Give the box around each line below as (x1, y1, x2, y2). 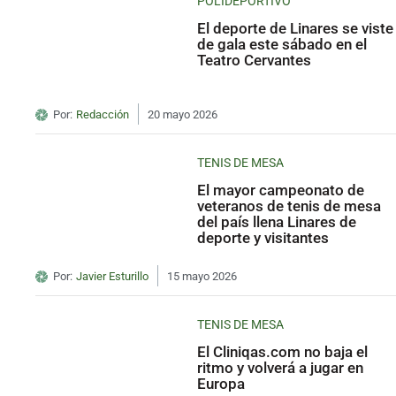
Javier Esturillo (75, 270, 148, 284)
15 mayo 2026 (166, 270, 237, 284)
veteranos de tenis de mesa (197, 197, 382, 216)
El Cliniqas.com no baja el (197, 343, 369, 362)
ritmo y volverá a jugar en (197, 359, 364, 377)
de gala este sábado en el (197, 35, 368, 54)
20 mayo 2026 (147, 108, 217, 122)
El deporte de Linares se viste (197, 19, 394, 38)
